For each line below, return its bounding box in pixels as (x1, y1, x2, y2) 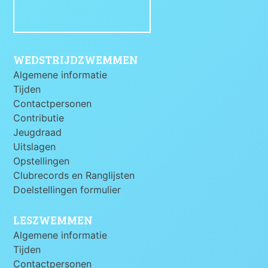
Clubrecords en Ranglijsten (13, 169, 135, 181)
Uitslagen (13, 140, 56, 153)
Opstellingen (13, 154, 70, 167)
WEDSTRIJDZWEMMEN (13, 51, 139, 67)
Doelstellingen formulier (13, 183, 121, 196)
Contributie (13, 111, 65, 124)
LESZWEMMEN (13, 211, 93, 227)
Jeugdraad (13, 126, 62, 138)
